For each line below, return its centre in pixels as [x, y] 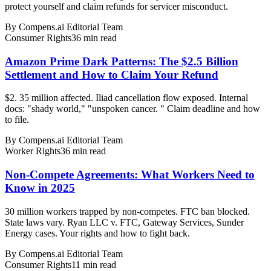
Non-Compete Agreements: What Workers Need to [130, 175]
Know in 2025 [40, 188]
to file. [17, 120]
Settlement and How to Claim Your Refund [112, 74]
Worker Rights [33, 151]
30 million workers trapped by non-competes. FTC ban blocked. [127, 211]
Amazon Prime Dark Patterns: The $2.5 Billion [122, 61]
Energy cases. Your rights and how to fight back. [97, 233]
